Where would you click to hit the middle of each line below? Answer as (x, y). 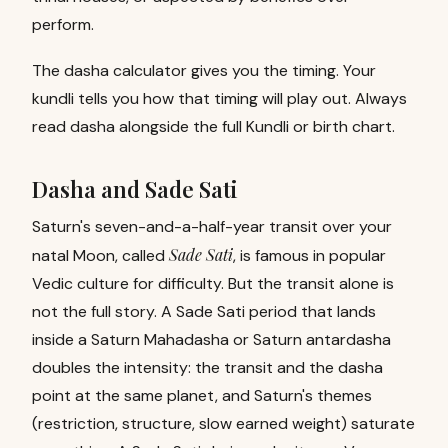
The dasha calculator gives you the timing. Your (204, 70)
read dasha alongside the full (137, 126)
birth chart (352, 126)
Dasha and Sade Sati (135, 189)
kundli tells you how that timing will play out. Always (219, 98)
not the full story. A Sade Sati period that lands (204, 311)
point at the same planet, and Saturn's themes (202, 395)
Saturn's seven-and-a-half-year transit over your (212, 226)
